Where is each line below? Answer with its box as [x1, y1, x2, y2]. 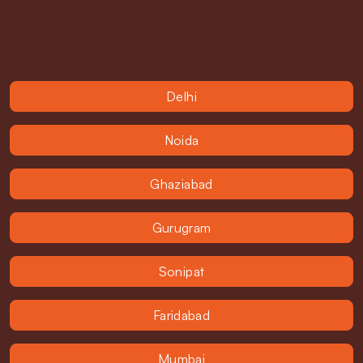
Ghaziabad [150, 176, 213, 192]
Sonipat [158, 263, 205, 280]
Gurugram [152, 220, 211, 236]
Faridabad [152, 307, 211, 323]
